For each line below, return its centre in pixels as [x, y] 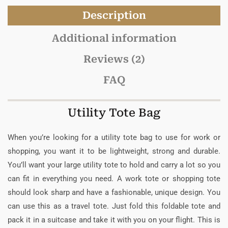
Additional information [114, 38]
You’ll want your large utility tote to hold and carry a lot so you [114, 165]
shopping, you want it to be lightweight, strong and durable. [114, 151]
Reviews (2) [114, 59]
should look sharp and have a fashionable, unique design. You [114, 192]
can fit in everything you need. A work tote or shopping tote [114, 178]
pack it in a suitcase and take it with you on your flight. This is [114, 220]
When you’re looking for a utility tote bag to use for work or [114, 137]
